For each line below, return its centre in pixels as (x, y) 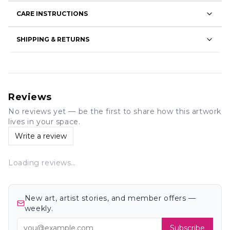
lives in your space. (44, 122)
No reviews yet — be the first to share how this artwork (115, 111)
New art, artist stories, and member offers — (110, 198)
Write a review (41, 136)
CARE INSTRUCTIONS (52, 14)
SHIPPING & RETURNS (53, 39)
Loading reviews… (42, 163)
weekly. (39, 208)
